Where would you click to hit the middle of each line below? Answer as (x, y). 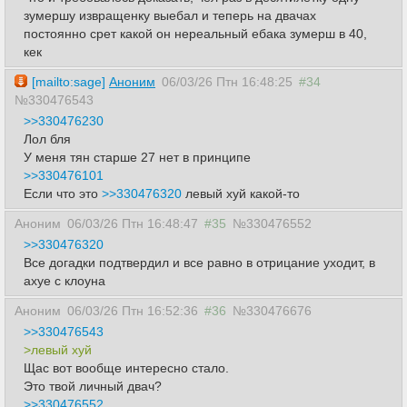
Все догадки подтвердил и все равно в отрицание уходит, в (199, 263)
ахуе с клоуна (65, 281)
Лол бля (47, 139)
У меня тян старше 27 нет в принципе (137, 157)
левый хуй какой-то (241, 194)
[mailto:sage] (70, 82)
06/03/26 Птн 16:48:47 (133, 223)
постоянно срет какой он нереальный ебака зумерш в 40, (195, 34)
